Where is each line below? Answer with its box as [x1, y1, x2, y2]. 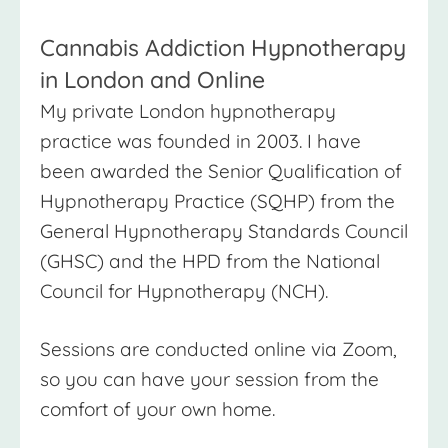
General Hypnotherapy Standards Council [40, 219, 408, 244]
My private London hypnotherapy [40, 99, 336, 124]
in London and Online [40, 65, 265, 95]
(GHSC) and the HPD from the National [40, 249, 380, 274]
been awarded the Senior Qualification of [40, 159, 402, 184]
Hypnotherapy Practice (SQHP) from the [40, 189, 395, 214]
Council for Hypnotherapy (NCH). [40, 279, 328, 304]
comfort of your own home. [40, 397, 275, 422]
